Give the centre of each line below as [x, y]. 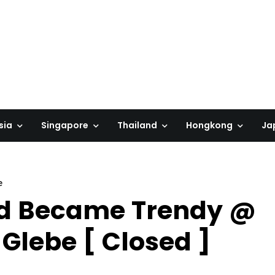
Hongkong [209, 125]
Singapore [65, 125]
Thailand [137, 125]
